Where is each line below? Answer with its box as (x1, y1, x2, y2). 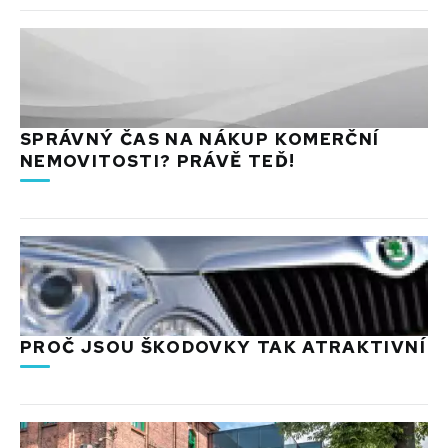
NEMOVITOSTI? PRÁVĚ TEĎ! (20, 150, 296, 173)
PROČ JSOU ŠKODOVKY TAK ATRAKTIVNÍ (20, 336, 426, 358)
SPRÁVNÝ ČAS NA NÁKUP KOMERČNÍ (20, 128, 380, 151)
